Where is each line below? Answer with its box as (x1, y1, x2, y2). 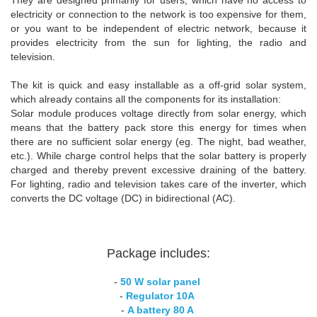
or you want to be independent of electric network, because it (11, 22, 306, 34)
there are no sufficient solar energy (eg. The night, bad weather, (11, 135, 306, 147)
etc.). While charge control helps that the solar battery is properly (11, 149, 306, 161)
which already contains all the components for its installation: (11, 93, 281, 105)
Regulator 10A (126, 289, 195, 301)
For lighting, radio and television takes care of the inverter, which (11, 178, 306, 190)
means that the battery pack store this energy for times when (11, 121, 306, 133)
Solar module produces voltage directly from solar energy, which (11, 107, 306, 119)
